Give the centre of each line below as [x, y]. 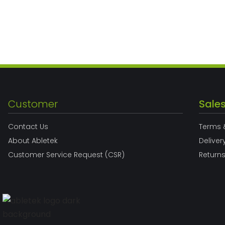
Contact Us [28, 127]
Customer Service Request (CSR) [66, 155]
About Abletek [33, 141]
